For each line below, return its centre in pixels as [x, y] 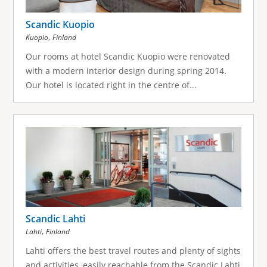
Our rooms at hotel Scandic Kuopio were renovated [128, 56]
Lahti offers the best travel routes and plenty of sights [133, 250]
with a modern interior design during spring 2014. [126, 70]
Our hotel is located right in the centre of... [111, 85]
